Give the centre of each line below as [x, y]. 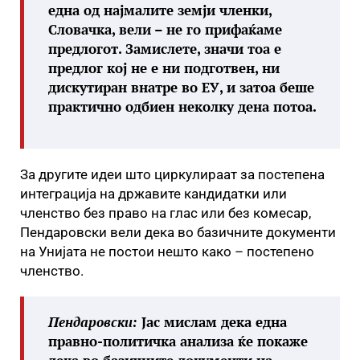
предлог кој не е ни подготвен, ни [164, 68]
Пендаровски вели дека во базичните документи [178, 232]
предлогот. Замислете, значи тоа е [165, 49]
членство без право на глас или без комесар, [166, 213]
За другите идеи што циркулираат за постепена [172, 174]
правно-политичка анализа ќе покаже [178, 341]
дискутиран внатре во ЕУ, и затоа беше [181, 87]
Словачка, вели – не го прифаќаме [165, 29]
